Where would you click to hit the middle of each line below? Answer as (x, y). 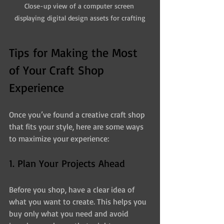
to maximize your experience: (59, 139)
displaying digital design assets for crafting (80, 18)
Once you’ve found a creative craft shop (78, 115)
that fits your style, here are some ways (77, 127)
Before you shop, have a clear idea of (73, 190)
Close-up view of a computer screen (80, 6)
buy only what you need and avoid (70, 214)
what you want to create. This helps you (79, 202)
